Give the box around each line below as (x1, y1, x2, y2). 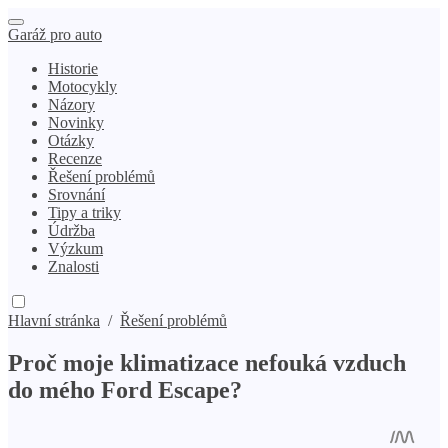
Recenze (48, 150, 102, 167)
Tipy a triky (48, 204, 121, 221)
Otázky (48, 132, 94, 149)
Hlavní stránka (8, 312, 100, 329)
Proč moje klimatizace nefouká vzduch (8, 349, 406, 376)
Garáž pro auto (8, 26, 102, 43)
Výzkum (48, 240, 103, 257)
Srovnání (48, 186, 105, 203)
